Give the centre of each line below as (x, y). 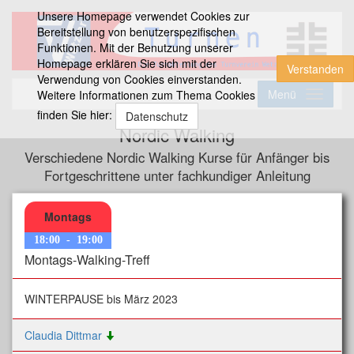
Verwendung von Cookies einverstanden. (139, 79)
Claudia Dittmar (65, 335)
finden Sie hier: (76, 114)
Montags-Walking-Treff (87, 260)
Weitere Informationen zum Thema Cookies (146, 95)
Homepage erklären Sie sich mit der (126, 63)
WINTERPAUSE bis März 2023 (101, 299)
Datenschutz (156, 116)
